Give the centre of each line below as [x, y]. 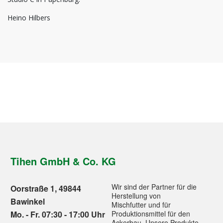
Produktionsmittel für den [151, 214]
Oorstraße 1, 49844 [46, 188]
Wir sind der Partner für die [154, 187]
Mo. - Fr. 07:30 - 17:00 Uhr [58, 214]
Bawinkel [28, 201]
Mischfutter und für [141, 205]
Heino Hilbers [29, 18]
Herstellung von [136, 196]
